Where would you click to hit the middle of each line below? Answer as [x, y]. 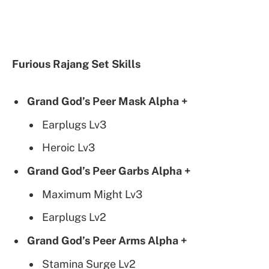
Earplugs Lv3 [74, 125]
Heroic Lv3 [68, 148]
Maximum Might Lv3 [92, 195]
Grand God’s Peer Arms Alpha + [107, 240]
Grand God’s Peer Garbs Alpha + [109, 171]
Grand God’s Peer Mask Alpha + [107, 101]
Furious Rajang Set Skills [76, 64]
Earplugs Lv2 [74, 217]
